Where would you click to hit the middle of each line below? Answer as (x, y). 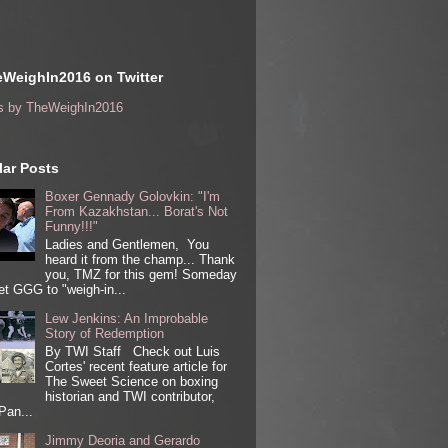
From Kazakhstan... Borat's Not (137, 212)
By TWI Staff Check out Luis (133, 351)
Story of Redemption (105, 334)
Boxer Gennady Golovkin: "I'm (133, 197)
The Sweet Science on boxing (132, 381)
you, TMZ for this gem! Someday (141, 275)
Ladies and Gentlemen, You (127, 245)
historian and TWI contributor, (130, 396)
